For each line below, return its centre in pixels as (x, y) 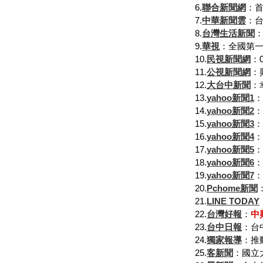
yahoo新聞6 (230, 162)
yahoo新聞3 (230, 124)
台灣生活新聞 (228, 33)
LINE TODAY (233, 201)
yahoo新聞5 (230, 149)
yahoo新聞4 (230, 136)
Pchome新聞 (232, 188)
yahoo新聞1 (230, 98)
